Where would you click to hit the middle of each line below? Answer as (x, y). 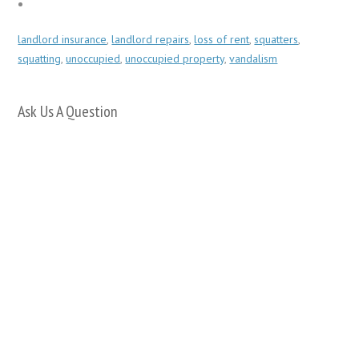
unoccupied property (175, 59)
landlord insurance (63, 40)
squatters (276, 40)
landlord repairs (151, 40)
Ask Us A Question (68, 112)
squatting (40, 59)
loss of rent (222, 40)
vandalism (254, 59)
